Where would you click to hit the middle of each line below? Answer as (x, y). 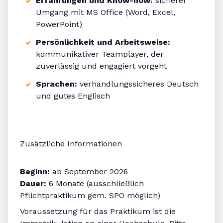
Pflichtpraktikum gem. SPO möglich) (90, 196)
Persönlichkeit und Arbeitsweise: (103, 42)
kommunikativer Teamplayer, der (100, 54)
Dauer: (33, 184)
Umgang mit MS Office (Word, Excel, (106, 12)
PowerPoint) (59, 24)
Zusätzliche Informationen (71, 144)
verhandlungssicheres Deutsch (138, 84)
